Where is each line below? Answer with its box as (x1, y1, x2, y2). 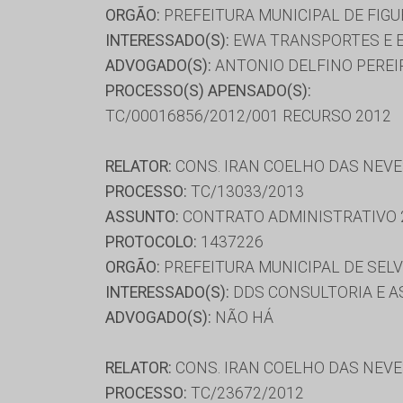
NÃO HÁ (211, 308, 273, 327)
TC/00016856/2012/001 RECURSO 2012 (105, 106, 391, 125)
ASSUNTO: (105, 207, 179, 226)
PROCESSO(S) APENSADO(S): (105, 81, 311, 100)
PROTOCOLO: (105, 232, 197, 251)
